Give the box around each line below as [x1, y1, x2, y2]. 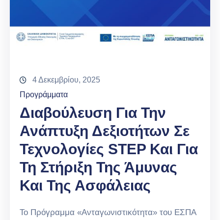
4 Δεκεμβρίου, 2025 [32, 76, 100, 84]
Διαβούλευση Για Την [20, 105, 166, 121]
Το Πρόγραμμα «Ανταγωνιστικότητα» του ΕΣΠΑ [20, 208, 196, 218]
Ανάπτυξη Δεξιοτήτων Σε [20, 123, 190, 139]
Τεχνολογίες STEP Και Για [20, 141, 198, 158]
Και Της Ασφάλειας [20, 177, 151, 194]
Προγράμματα [20, 90, 68, 99]
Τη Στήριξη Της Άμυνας [20, 159, 177, 176]
